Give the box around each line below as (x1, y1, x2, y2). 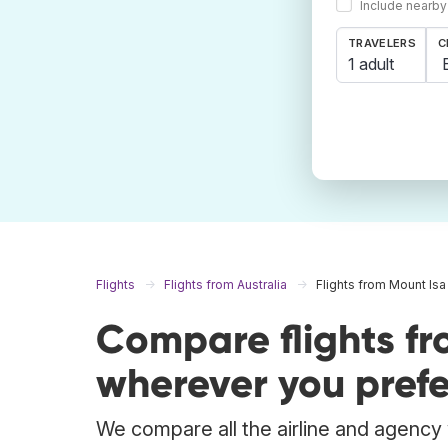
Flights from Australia (164, 277, 287, 293)
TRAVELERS (348, 36, 416, 51)
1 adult (348, 53, 394, 74)
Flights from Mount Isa (316, 277, 446, 293)
